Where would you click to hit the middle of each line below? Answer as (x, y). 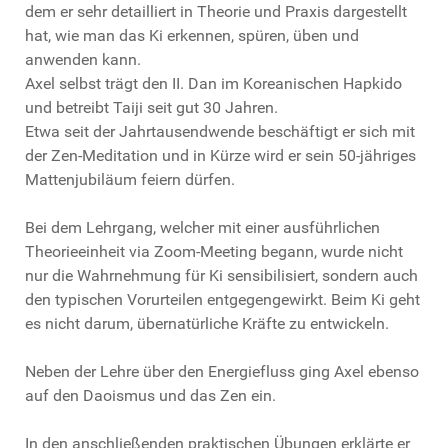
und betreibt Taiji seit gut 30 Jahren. (151, 107)
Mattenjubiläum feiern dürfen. (130, 179)
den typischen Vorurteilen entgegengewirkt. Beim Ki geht (222, 299)
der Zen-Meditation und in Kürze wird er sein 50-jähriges (220, 155)
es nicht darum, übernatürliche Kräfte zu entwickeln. (207, 323)
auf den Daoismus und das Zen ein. (150, 395)
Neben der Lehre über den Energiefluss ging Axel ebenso (222, 371)
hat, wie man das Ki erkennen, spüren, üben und (192, 35)
